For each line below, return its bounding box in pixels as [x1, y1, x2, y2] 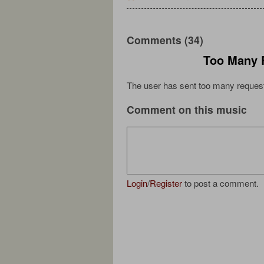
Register [150, 177, 182, 190]
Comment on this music [127, 101, 247, 117]
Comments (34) [127, 32, 203, 47]
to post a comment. [182, 177, 259, 190]
